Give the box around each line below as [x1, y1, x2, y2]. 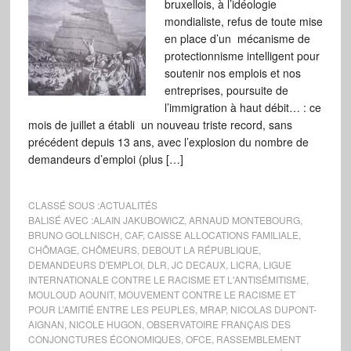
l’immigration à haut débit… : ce [164, 100, 321, 115]
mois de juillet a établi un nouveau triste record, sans [27, 117, 292, 132]
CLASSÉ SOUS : [27, 198, 100, 212]
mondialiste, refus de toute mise [164, 13, 323, 29]
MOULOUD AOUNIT [27, 288, 114, 301]
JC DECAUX [171, 258, 226, 271]
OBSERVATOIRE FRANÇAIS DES [146, 317, 291, 331]
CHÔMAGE [27, 243, 77, 256]
